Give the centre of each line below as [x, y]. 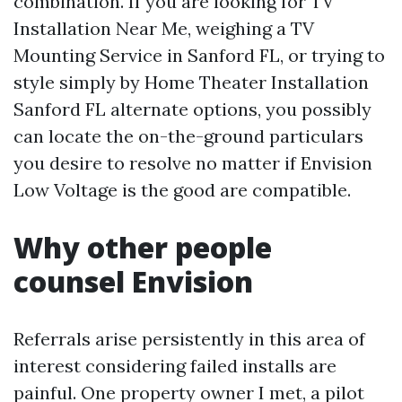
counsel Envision [133, 281]
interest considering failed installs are [175, 366]
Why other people [143, 247]
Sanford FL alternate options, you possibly [192, 109]
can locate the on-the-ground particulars [188, 136]
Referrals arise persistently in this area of [189, 339]
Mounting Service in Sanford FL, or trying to [199, 55]
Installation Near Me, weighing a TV [164, 28]
